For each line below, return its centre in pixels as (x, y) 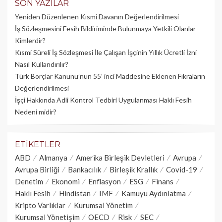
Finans (163, 181)
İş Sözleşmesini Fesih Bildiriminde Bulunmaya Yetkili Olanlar (105, 28)
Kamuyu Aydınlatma (154, 193)
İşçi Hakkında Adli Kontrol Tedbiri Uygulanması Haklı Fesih (103, 100)
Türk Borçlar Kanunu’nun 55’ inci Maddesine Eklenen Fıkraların (110, 76)
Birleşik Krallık (134, 169)
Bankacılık (84, 169)
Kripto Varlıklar (40, 205)
